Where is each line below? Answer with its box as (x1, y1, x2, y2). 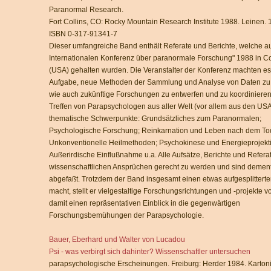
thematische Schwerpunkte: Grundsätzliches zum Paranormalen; (49, 114, 261, 123)
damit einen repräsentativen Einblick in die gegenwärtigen (49, 199, 240, 207)
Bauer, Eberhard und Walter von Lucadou (49, 235, 185, 244)
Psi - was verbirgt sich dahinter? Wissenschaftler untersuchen (49, 247, 250, 256)
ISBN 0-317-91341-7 (49, 30, 117, 38)
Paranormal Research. (49, 5, 123, 14)
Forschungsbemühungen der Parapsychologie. (49, 211, 204, 220)
